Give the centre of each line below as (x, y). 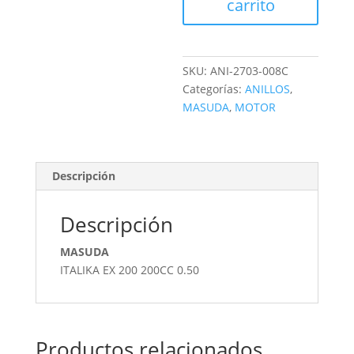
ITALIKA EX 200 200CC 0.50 (129, 270)
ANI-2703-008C (250, 71)
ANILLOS (268, 89)
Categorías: (214, 89)
